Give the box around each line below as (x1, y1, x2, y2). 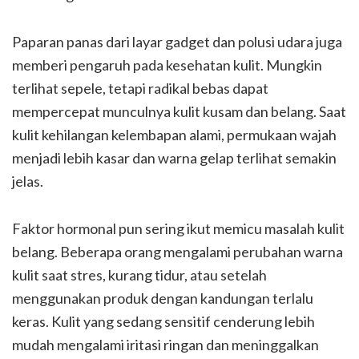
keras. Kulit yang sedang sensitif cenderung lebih (12, 313, 315, 330)
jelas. (12, 172, 43, 190)
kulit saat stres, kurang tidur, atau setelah (12, 266, 267, 284)
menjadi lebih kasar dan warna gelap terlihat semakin (12, 149, 337, 167)
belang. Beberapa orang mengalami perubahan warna (12, 243, 343, 260)
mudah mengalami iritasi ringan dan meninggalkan (12, 336, 319, 353)
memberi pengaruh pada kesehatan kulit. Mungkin (12, 56, 322, 74)
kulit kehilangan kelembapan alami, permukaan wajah (12, 126, 337, 143)
